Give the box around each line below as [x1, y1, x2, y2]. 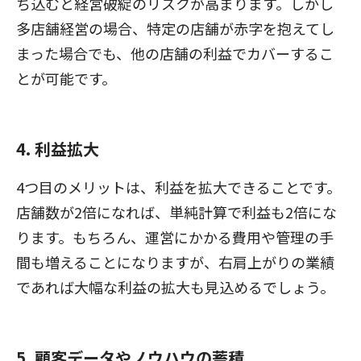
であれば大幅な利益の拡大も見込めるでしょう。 [16, 276, 334, 297]
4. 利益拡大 [16, 137, 99, 161]
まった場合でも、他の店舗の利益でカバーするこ [16, 42, 334, 64]
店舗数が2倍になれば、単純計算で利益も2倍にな [16, 201, 337, 222]
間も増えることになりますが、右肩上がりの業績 [16, 251, 334, 272]
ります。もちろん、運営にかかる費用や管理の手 [16, 226, 334, 247]
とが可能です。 [16, 67, 116, 89]
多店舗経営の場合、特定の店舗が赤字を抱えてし [16, 17, 334, 39]
